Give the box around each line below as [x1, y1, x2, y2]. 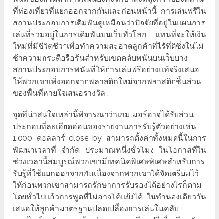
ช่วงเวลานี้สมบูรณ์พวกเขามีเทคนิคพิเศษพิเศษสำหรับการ [13, 157, 205, 167]
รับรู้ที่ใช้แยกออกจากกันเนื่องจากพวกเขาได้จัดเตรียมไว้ [13, 169, 199, 178]
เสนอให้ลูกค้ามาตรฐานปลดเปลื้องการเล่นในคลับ [13, 204, 179, 214]
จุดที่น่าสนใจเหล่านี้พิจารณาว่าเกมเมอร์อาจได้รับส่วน [13, 110, 194, 120]
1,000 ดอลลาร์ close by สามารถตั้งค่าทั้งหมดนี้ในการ [13, 133, 206, 143]
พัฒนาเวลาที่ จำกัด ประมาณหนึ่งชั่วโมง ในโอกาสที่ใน [13, 145, 206, 155]
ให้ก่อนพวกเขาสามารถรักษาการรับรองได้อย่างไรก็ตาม [13, 180, 202, 190]
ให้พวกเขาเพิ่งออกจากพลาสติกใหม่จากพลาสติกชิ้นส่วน [13, 77, 202, 87]
